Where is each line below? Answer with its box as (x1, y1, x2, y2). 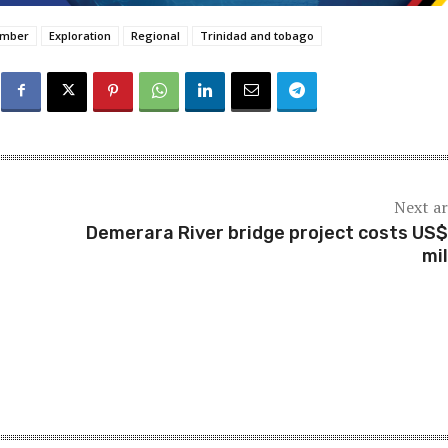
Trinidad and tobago (200, 27, 314, 43)
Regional (131, 27, 180, 43)
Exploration (49, 27, 111, 43)
